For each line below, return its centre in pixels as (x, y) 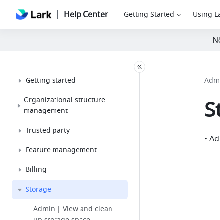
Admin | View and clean (73, 209)
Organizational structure (65, 100)
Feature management (61, 150)
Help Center (86, 15)
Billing (36, 170)
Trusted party (48, 130)
